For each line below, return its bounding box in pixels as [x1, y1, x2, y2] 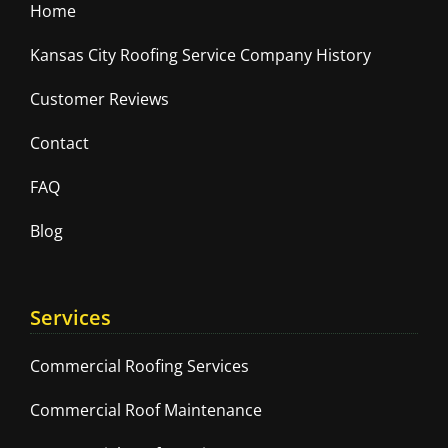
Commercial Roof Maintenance [30, 398, 262, 421]
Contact [30, 131, 89, 154]
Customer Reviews [30, 87, 169, 110]
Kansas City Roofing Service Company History [30, 43, 371, 66]
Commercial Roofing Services [30, 354, 249, 377]
